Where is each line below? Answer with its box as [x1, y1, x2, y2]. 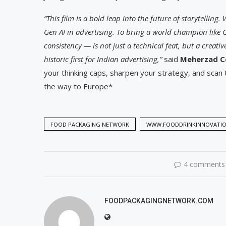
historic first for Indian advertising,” [44, 53, 162, 64]
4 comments [183, 159, 225, 169]
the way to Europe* [44, 81, 112, 91]
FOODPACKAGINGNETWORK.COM [104, 196, 213, 205]
